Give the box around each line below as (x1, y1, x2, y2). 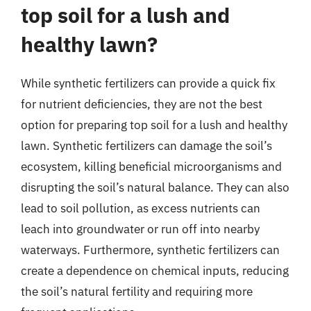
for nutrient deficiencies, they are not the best (21, 96, 262, 112)
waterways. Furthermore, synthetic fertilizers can (21, 242, 280, 258)
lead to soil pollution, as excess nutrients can (21, 200, 260, 216)
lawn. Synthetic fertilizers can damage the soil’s (21, 137, 272, 153)
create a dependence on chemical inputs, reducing (21, 262, 289, 278)
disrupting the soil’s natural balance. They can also (21, 179, 289, 195)
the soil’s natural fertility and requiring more (21, 283, 253, 299)
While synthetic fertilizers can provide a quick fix (21, 75, 276, 91)
